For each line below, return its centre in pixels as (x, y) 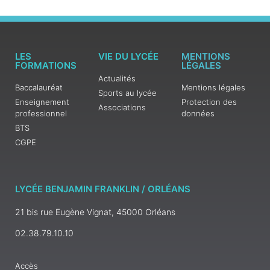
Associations (122, 107)
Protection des (209, 102)
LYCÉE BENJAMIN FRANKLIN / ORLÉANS (103, 189)
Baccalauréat (39, 87)
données (198, 113)
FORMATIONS (46, 65)
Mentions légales (213, 87)
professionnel (41, 113)
